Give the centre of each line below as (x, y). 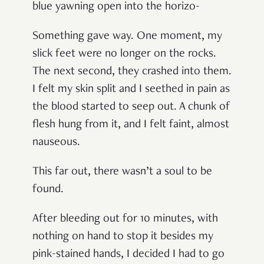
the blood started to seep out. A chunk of (131, 108)
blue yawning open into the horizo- (116, 7)
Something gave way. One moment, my (127, 37)
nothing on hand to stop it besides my (123, 237)
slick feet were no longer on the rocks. (124, 55)
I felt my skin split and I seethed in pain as (131, 90)
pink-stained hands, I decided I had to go (128, 255)
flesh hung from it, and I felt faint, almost (131, 125)
